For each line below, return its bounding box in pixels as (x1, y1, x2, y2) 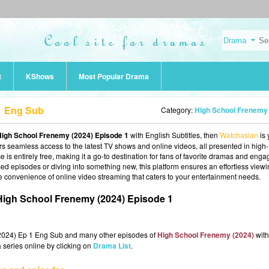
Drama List (93, 240, 131, 251)
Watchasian (220, 130, 258, 140)
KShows (26, 71, 54, 82)
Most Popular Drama (79, 71, 149, 82)
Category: (161, 104, 195, 115)
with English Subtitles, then (128, 130, 220, 140)
